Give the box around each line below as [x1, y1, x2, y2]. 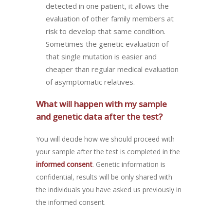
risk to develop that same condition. [46, 26, 165, 36]
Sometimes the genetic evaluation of [46, 38, 168, 49]
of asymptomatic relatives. [46, 76, 135, 87]
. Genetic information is [92, 159, 165, 169]
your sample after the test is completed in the [36, 146, 180, 156]
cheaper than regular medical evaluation [46, 64, 179, 74]
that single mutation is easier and [46, 51, 157, 61]
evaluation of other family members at [46, 13, 174, 23]
